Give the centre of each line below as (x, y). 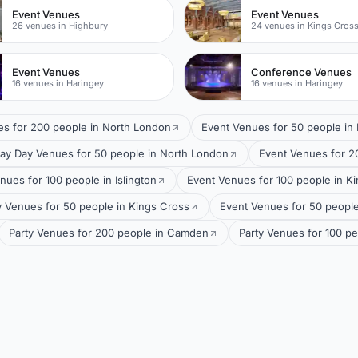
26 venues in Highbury (60, 25)
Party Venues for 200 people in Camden (109, 233)
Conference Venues (302, 72)
